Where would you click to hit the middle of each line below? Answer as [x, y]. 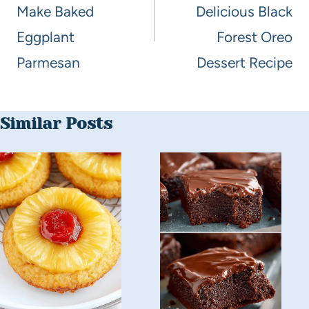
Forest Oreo [255, 37]
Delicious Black [244, 11]
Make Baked [55, 11]
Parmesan [48, 62]
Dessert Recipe [245, 62]
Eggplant [46, 37]
